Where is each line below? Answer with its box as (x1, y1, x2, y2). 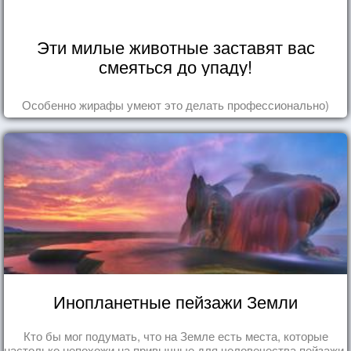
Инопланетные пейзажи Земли (53, 288, 298, 313)
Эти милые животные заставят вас (36, 34, 315, 59)
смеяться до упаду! (99, 53, 252, 78)
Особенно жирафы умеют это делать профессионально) (22, 96, 329, 113)
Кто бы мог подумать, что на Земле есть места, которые (23, 327, 328, 344)
